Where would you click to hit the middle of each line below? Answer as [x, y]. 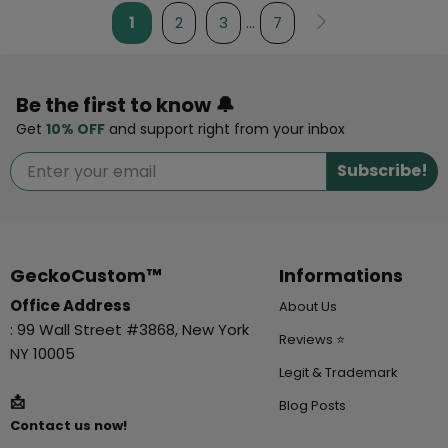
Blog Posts [312, 405]
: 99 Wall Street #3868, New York [129, 329]
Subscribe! [382, 171]
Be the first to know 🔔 [125, 104]
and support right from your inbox [227, 128]
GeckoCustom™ [86, 275]
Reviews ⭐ [311, 339]
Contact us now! [68, 425]
